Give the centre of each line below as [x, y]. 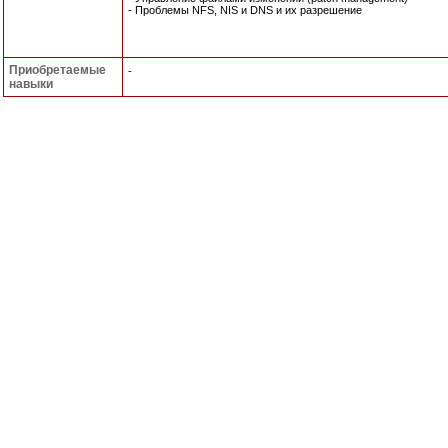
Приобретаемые [57, 70]
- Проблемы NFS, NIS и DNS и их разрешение [245, 10]
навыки [31, 84]
